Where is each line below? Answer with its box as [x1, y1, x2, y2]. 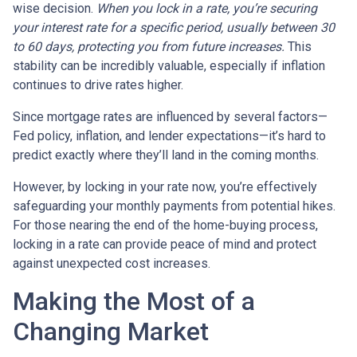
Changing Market [13, 316, 209, 347]
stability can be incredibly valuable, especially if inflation [13, 57, 325, 73]
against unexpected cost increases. [13, 255, 210, 271]
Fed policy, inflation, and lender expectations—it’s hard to [13, 127, 326, 143]
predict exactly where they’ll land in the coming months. [13, 147, 319, 163]
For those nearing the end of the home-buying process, [13, 217, 318, 233]
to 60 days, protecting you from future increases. [13, 38, 284, 54]
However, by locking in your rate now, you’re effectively [13, 178, 317, 194]
